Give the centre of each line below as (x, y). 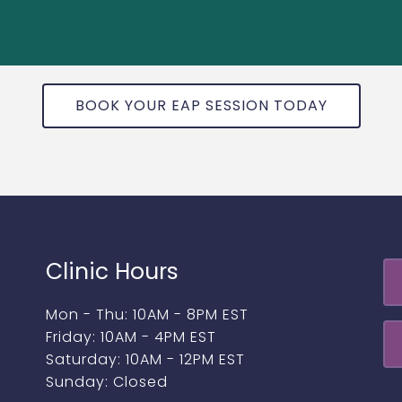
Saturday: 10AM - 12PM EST (145, 359)
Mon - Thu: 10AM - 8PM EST (147, 315)
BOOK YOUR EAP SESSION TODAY (201, 105)
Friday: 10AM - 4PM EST (131, 337)
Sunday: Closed (106, 382)
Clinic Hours (112, 271)
